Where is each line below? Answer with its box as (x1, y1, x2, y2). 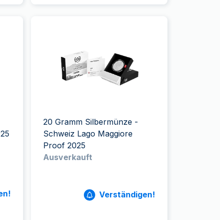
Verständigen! (99, 190, 155, 199)
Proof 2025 (43, 140, 86, 150)
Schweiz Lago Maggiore (43, 129, 133, 138)
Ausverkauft (43, 152, 93, 162)
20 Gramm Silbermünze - (43, 117, 138, 127)
